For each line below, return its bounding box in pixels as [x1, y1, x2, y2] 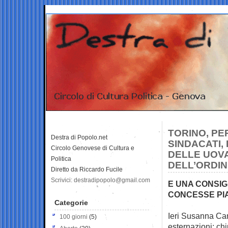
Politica [51, 155, 71, 162]
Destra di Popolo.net [51, 133, 107, 141]
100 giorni [60, 213, 88, 220]
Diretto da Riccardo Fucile [51, 165, 123, 173]
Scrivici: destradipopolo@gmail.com [51, 176, 150, 184]
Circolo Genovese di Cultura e [51, 144, 134, 152]
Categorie [54, 198, 88, 207]
